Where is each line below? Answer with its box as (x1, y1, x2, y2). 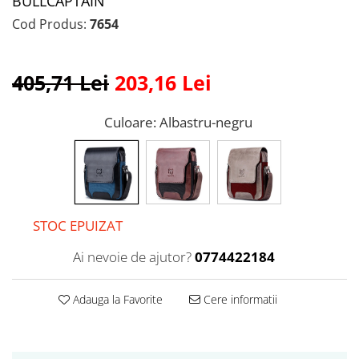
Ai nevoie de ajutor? (72, 248, 192, 267)
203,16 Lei (115, 69, 212, 97)
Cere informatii (200, 292, 277, 308)
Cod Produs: (12, 15, 87, 34)
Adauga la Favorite (69, 292, 163, 308)
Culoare (103, 113, 153, 132)
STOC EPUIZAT (30, 216, 123, 236)
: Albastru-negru (152, 113, 256, 132)
